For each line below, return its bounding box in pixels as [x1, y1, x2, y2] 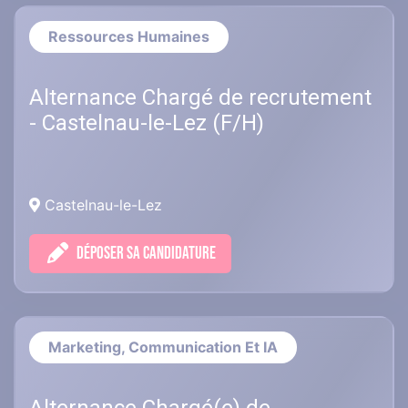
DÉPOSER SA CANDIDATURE [76, 243, 216, 265]
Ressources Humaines [48, 27, 209, 46]
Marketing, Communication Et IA [48, 338, 278, 357]
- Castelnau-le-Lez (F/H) [29, 110, 264, 137]
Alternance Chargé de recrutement [29, 85, 372, 111]
